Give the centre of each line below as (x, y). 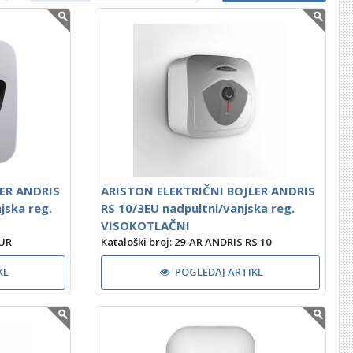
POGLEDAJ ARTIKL (219, 272)
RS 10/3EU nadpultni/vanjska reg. (197, 208)
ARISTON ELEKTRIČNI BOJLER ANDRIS (208, 191)
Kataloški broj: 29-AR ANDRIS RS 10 (186, 242)
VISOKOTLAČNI (145, 225)
